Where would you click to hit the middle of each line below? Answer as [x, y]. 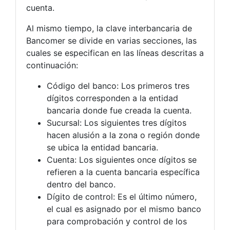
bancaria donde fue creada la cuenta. [119, 110]
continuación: [52, 65]
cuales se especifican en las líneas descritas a [115, 53]
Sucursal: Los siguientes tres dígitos [117, 122]
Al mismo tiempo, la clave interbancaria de [109, 28]
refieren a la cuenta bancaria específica [123, 172]
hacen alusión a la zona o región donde [123, 135]
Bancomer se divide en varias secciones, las [111, 40]
